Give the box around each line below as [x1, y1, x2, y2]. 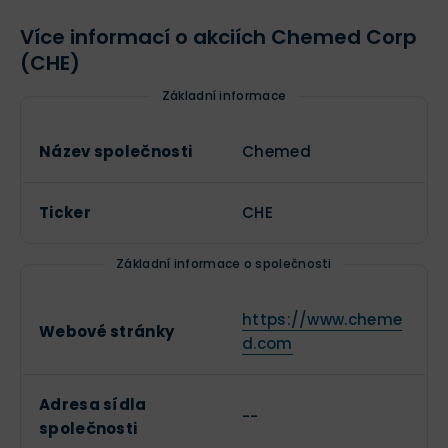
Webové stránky [39, 321, 175, 342]
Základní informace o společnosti [116, 255, 332, 272]
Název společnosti [39, 141, 193, 162]
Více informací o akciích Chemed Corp [20, 23, 417, 51]
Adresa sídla [39, 394, 147, 415]
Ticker [39, 202, 91, 223]
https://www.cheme [242, 309, 403, 330]
